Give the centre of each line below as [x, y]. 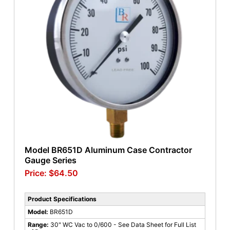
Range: [39, 224]
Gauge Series [50, 160]
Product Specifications [62, 199]
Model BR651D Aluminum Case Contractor [108, 150]
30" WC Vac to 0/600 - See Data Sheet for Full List [123, 224]
